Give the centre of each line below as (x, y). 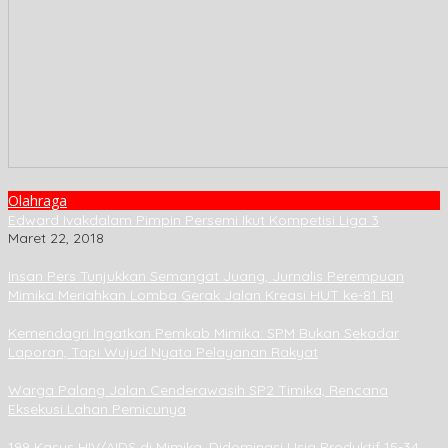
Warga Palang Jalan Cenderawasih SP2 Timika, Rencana (198, 390)
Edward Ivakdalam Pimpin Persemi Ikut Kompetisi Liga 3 (193, 220)
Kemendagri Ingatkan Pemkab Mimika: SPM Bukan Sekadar (203, 333)
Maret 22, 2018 (56, 238)
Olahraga (37, 201)
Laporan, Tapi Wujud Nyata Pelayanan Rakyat (163, 352)
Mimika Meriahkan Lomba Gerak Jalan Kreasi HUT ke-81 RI (200, 295)
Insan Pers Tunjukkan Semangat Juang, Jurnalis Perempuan (206, 276)
